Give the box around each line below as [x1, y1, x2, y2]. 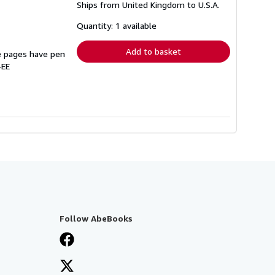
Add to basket [126, 46, 181, 57]
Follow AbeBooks [60, 213, 133, 224]
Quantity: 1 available [77, 20, 157, 31]
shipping [136, 20, 166, 29]
